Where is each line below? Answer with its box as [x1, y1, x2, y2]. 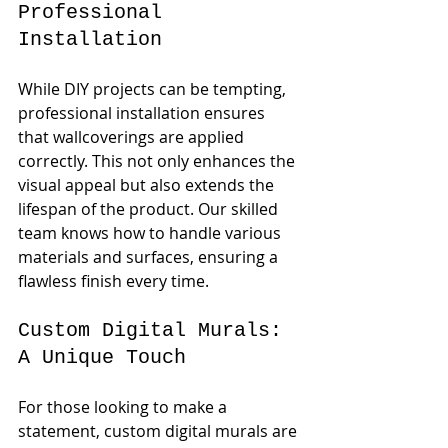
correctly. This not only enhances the [18, 150, 299, 172]
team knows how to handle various [18, 222, 285, 244]
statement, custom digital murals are [18, 420, 301, 442]
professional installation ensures [18, 102, 269, 124]
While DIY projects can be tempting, [18, 78, 290, 100]
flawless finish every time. [18, 270, 209, 292]
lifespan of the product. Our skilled [18, 198, 282, 220]
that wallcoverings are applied [18, 126, 248, 148]
